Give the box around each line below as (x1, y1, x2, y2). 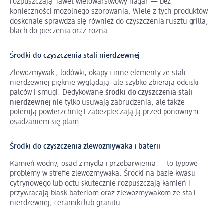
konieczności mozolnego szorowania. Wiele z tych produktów (10, 7, 208, 16)
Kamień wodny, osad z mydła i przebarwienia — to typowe (10, 160, 198, 168)
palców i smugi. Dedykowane (10, 88, 105, 97)
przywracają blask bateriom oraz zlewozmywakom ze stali (10, 189, 196, 197)
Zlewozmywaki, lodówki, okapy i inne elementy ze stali (10, 69, 186, 77)
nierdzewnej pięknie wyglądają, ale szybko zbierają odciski (10, 79, 199, 87)
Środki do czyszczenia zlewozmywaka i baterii (10, 142, 160, 151)
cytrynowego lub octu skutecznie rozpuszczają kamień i (10, 179, 190, 188)
